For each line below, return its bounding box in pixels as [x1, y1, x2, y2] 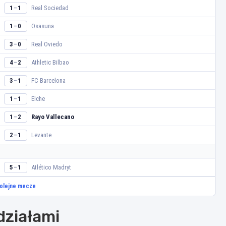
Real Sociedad [31, 4, 69, 12]
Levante [31, 131, 51, 139]
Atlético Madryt [31, 163, 71, 171]
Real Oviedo [31, 40, 63, 48]
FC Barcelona [31, 76, 66, 84]
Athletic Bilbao [31, 58, 69, 66]
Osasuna [31, 22, 54, 30]
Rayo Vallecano [31, 112, 74, 121]
